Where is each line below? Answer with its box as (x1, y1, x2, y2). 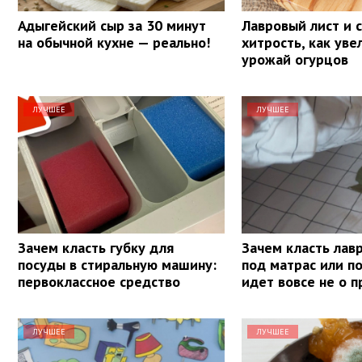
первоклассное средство (18, 271, 180, 291)
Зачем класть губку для (18, 238, 174, 257)
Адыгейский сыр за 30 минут (18, 15, 206, 35)
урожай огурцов (242, 49, 349, 69)
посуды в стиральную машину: (18, 255, 217, 274)
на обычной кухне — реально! (18, 32, 210, 52)
